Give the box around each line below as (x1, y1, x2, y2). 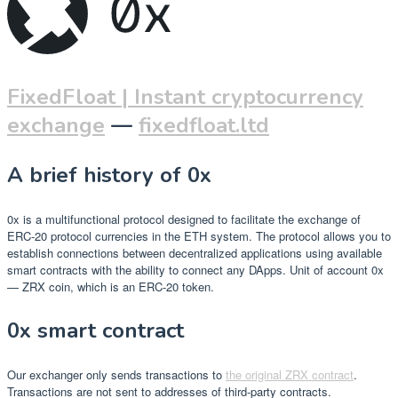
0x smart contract (7, 316, 184, 346)
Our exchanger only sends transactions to (7, 366, 226, 384)
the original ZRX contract (226, 366, 354, 384)
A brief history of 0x (7, 161, 211, 190)
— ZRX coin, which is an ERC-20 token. (7, 278, 214, 296)
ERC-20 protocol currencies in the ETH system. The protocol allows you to (7, 227, 391, 245)
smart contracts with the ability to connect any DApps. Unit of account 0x (7, 261, 384, 279)
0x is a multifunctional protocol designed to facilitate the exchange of (7, 211, 361, 228)
